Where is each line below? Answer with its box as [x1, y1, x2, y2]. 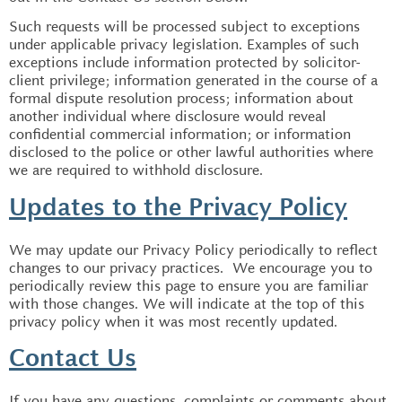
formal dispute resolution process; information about [9, 89, 354, 108]
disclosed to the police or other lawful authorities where [9, 143, 373, 162]
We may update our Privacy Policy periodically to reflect [9, 240, 378, 259]
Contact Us [9, 346, 136, 373]
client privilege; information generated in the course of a [9, 71, 378, 90]
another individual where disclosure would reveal [9, 107, 326, 126]
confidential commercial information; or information [9, 125, 351, 144]
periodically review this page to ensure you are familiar [9, 275, 368, 295]
